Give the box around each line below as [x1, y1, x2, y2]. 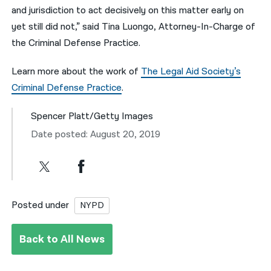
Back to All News [19, 232, 105, 246]
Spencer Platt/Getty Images [31, 109, 154, 123]
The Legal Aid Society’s [141, 65, 241, 78]
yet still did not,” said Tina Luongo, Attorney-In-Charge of [11, 21, 256, 34]
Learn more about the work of [11, 65, 142, 78]
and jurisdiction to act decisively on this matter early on [11, 4, 244, 18]
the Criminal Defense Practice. [11, 37, 141, 50]
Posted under [11, 198, 70, 212]
